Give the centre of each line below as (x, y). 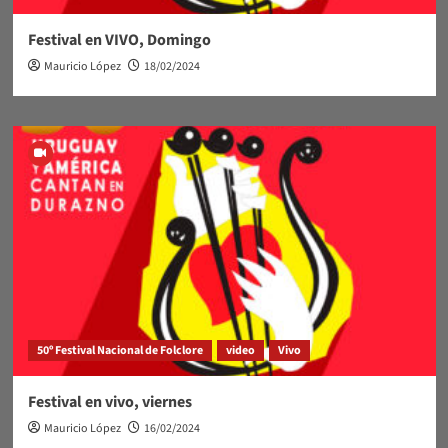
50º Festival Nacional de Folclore (119, 350)
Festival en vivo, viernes (109, 401)
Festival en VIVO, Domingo (119, 39)
